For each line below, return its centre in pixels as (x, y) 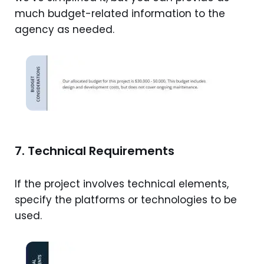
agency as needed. (65, 29)
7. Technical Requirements (95, 151)
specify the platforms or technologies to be (126, 199)
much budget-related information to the (120, 13)
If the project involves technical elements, (122, 184)
